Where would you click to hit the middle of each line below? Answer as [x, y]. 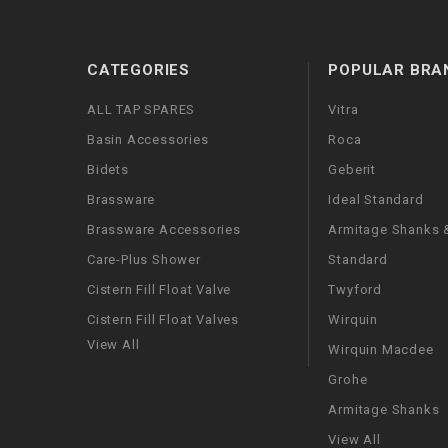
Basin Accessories [148, 140]
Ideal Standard [376, 200]
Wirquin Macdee [381, 350]
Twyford [355, 290]
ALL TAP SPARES [141, 110]
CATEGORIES [138, 70]
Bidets [108, 170]
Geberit [352, 170]
